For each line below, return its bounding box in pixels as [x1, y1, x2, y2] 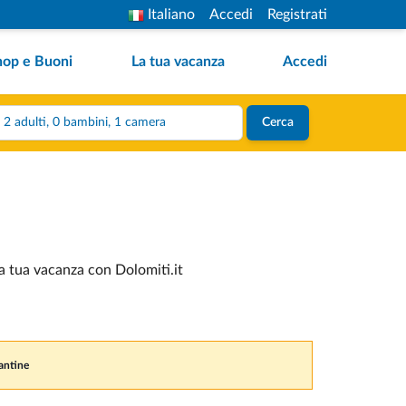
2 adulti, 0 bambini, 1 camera [113, 116, 166, 129]
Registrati [267, 7, 327, 22]
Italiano [148, 7, 195, 22]
